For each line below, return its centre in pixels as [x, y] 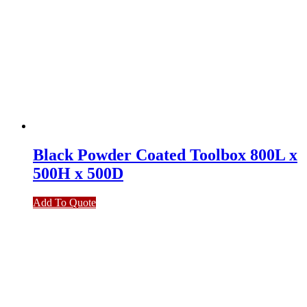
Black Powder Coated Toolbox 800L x [165, 155]
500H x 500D [78, 173]
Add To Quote [64, 202]
